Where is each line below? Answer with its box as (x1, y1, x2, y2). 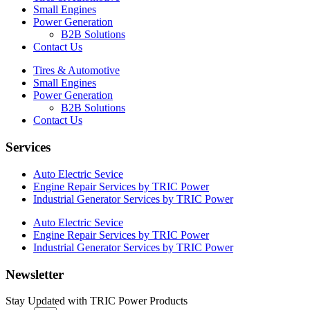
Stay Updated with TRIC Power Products (6, 295, 188, 307)
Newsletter (6, 266, 64, 282)
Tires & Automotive (33, 64, 120, 77)
